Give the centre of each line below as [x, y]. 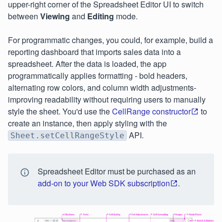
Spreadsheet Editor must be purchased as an [117, 171]
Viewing [55, 16]
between [24, 16]
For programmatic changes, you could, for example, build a [111, 40]
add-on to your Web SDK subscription [104, 183]
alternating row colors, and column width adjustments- [102, 87]
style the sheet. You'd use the [60, 111]
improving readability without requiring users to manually [107, 99]
